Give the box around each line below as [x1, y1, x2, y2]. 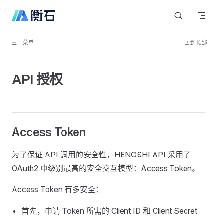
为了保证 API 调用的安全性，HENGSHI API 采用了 [12, 150, 191, 159]
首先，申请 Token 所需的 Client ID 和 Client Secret [21, 206, 197, 216]
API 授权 [12, 71, 63, 88]
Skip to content [12, 10, 57, 17]
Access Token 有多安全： [12, 185, 103, 194]
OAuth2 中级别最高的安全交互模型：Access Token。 [12, 163, 200, 173]
